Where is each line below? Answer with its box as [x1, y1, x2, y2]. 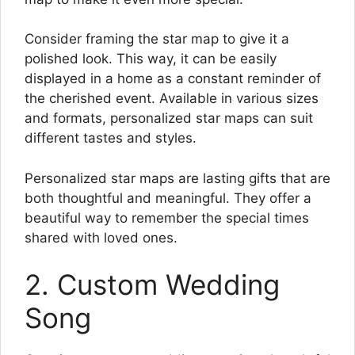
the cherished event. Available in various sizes [25, 90, 319, 107]
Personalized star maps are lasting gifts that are [25, 170, 330, 186]
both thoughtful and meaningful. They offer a [25, 189, 311, 206]
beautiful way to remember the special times [25, 209, 309, 226]
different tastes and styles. [25, 130, 197, 147]
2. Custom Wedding [25, 268, 280, 302]
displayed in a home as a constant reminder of [25, 71, 321, 87]
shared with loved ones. [25, 229, 177, 246]
